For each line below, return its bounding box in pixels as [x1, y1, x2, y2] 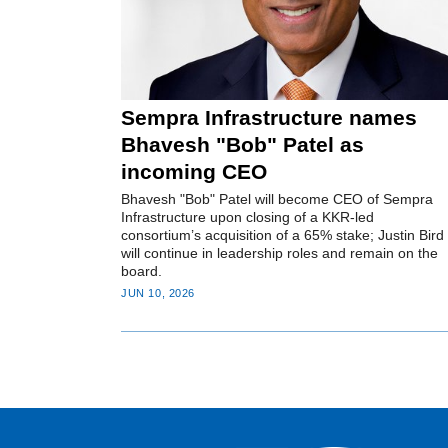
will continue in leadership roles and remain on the [121, 245, 439, 262]
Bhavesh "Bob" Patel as [121, 133, 365, 157]
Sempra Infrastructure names [121, 106, 418, 130]
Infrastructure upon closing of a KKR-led [121, 209, 375, 226]
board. [121, 263, 163, 280]
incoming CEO [121, 160, 268, 184]
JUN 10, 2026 [121, 286, 195, 299]
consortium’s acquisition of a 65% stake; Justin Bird [121, 227, 445, 244]
